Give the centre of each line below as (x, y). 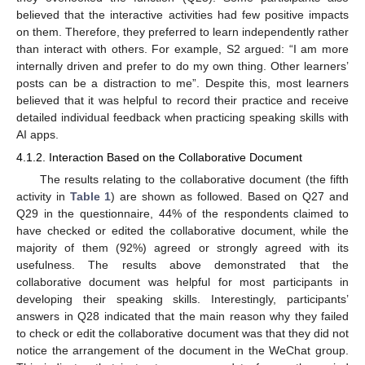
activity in (43, 197)
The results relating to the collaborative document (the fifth (194, 180)
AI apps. (37, 134)
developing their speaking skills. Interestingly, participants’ (182, 299)
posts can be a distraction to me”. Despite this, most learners (182, 83)
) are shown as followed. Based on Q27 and (230, 197)
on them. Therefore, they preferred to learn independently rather (182, 31)
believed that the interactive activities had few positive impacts (182, 14)
